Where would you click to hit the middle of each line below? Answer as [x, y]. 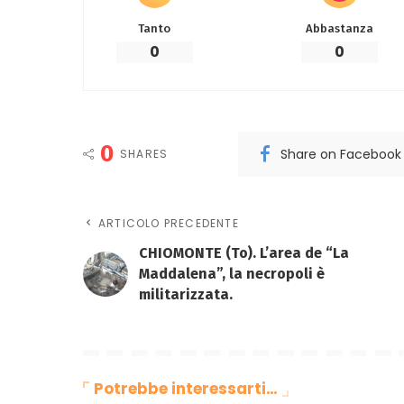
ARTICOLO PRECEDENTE [169, 224]
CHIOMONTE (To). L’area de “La [244, 253]
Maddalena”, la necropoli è [232, 274]
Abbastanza [339, 29]
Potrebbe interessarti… [186, 389]
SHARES [144, 154]
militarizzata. [186, 295]
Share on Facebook [341, 155]
